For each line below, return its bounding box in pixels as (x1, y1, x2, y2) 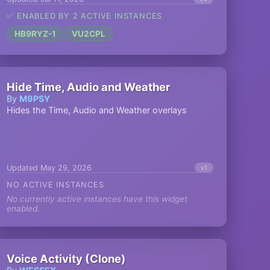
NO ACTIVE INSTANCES (7, 180, 104, 189)
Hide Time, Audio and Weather (7, 80, 171, 93)
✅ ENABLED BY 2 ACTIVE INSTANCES (7, 11, 163, 20)
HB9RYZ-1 (14, 29, 57, 39)
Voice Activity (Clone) (7, 252, 127, 265)
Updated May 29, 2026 (7, 163, 92, 172)
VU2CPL (72, 29, 106, 39)
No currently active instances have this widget (7, 194, 188, 204)
